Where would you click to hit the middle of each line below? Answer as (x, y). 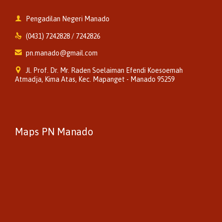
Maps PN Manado (54, 131)
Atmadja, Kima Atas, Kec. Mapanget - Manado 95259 (95, 80)
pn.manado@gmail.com (62, 53)
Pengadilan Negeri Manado (68, 19)
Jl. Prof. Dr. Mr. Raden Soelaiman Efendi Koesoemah (104, 71)
